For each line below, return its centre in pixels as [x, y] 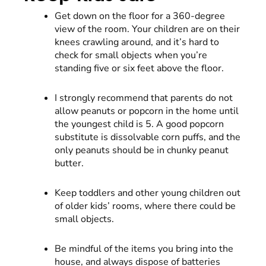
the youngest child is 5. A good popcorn [139, 124]
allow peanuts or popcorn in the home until [147, 111]
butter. [69, 163]
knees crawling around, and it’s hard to [137, 42]
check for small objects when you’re [131, 55]
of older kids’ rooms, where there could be [145, 206]
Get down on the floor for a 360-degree [140, 16]
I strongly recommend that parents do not [144, 98]
